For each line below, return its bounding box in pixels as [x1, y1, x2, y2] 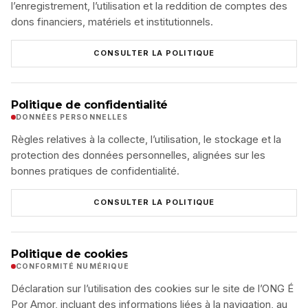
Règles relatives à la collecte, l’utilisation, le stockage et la [11, 133, 281, 146]
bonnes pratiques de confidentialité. [11, 164, 179, 177]
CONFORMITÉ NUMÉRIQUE [16, 261, 129, 271]
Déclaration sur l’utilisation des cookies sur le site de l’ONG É [11, 282, 294, 295]
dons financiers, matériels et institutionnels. [11, 15, 213, 28]
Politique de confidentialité [11, 98, 168, 111]
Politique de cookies [11, 247, 128, 261]
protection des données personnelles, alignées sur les [11, 148, 265, 162]
